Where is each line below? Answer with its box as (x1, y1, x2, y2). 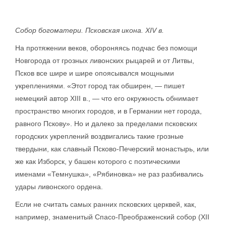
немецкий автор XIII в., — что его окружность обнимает (15, 94, 198, 102)
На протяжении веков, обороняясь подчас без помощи (15, 43, 197, 52)
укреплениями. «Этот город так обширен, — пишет (15, 81, 185, 90)
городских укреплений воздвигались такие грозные (15, 132, 184, 140)
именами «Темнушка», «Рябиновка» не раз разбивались (15, 169, 203, 178)
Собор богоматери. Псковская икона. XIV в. (15, 26, 164, 34)
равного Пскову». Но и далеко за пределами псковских (15, 119, 197, 128)
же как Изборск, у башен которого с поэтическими (15, 157, 180, 165)
